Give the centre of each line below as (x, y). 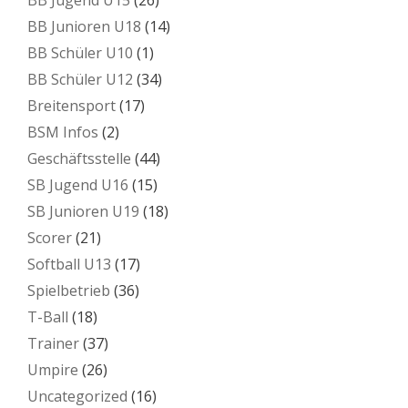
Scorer (50, 237)
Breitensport (71, 105)
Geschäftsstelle (79, 158)
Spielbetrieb (69, 290)
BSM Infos (63, 132)
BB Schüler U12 (80, 79)
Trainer (53, 343)
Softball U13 (69, 264)
